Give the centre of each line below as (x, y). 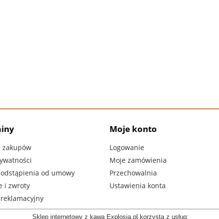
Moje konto (133, 129)
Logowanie (127, 148)
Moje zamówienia (138, 160)
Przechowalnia (133, 173)
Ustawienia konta (138, 185)
